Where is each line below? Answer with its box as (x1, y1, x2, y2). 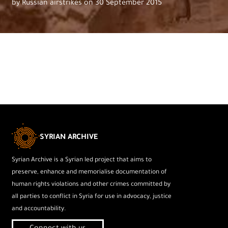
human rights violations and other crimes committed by (12, 181, 171, 188)
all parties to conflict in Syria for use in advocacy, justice (12, 193, 172, 201)
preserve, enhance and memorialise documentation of (12, 168, 167, 176)
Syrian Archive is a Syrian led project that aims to (12, 156, 152, 164)
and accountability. (12, 205, 67, 213)
